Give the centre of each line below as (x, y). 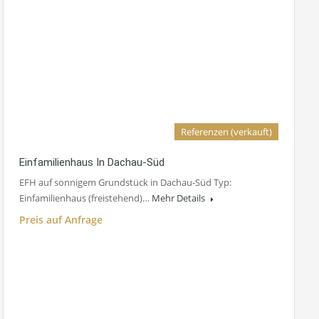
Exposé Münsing (61, 257)
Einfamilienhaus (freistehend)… (85, 198)
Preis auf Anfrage (61, 220)
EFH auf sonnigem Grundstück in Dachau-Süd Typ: (125, 183)
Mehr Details (179, 198)
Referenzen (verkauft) (226, 132)
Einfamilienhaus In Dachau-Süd (92, 163)
